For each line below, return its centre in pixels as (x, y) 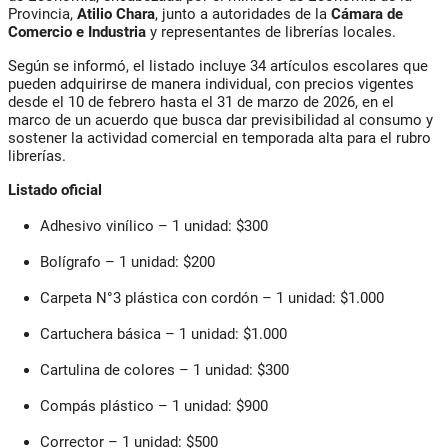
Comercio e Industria (77, 31)
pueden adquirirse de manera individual (138, 83)
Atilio (94, 13)
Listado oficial (55, 189)
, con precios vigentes (341, 83)
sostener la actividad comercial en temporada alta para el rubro (219, 137)
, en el (374, 101)
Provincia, (42, 13)
